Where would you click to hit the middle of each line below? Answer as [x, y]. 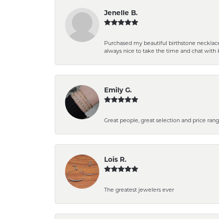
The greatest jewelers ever [139, 189]
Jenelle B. [121, 12]
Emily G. [118, 90]
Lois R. [115, 159]
